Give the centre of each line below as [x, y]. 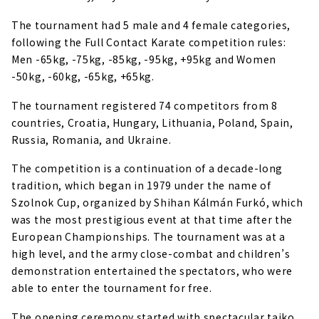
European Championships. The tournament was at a [148, 237]
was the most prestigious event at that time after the [152, 220]
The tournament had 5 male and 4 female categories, [151, 25]
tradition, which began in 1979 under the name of [141, 185]
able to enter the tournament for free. [112, 288]
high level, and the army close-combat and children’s [151, 254]
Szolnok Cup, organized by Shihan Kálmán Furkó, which [157, 203]
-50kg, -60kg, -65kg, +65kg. [83, 76]
